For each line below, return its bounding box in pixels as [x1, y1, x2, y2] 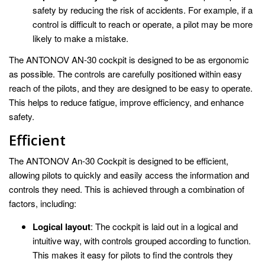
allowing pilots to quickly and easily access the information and [9, 168, 249, 181]
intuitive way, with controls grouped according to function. [33, 234, 251, 247]
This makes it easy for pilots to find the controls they [33, 248, 233, 261]
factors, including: [9, 196, 76, 209]
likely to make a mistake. [33, 32, 128, 45]
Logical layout [33, 219, 91, 233]
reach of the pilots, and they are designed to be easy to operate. [9, 81, 253, 94]
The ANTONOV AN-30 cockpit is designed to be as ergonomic [9, 53, 249, 66]
